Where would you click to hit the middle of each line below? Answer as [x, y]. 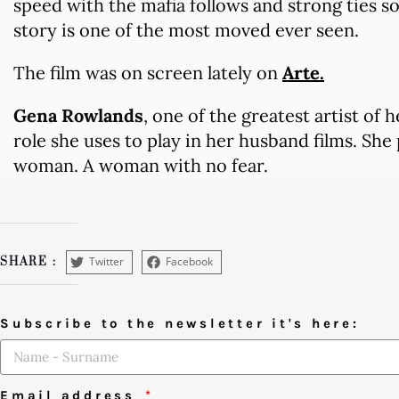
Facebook [190, 262]
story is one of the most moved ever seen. [186, 29]
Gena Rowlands [78, 115]
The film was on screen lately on [148, 72]
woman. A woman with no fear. [141, 165]
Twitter [107, 262]
